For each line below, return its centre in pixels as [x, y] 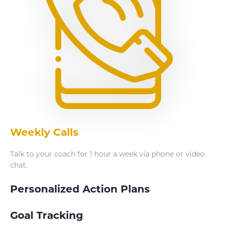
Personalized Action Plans [80, 189]
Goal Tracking [47, 215]
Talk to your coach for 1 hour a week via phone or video [107, 154]
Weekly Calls [44, 132]
